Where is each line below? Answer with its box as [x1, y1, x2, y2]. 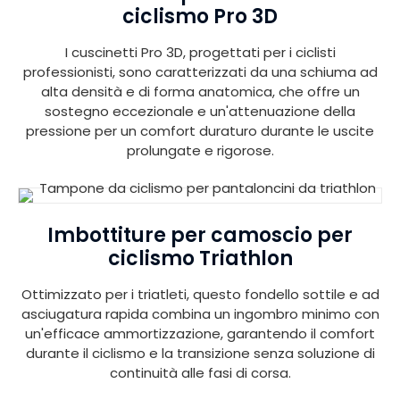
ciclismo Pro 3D [122, 2, 278, 30]
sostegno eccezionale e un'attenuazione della [45, 101, 355, 121]
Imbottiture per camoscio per [47, 221, 353, 249]
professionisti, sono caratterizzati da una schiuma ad [22, 62, 378, 81]
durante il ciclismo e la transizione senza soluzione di [25, 343, 375, 362]
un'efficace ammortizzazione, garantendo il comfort [25, 323, 375, 343]
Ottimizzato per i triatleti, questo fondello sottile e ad [21, 284, 379, 304]
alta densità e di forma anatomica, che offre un [40, 81, 360, 101]
